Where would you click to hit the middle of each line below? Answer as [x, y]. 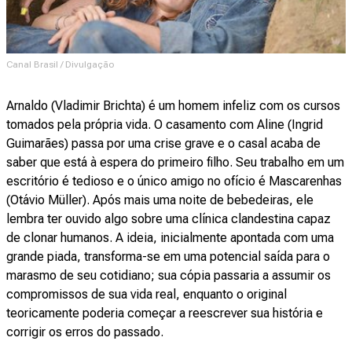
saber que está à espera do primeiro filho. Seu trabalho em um [175, 163]
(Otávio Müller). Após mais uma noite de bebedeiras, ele [160, 200]
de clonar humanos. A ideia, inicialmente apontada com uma [170, 238]
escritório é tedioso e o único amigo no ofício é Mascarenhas [174, 181]
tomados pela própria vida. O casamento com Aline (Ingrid [165, 125]
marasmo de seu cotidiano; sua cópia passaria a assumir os [169, 276]
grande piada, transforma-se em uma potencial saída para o [168, 257]
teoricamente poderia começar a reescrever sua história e [165, 313]
